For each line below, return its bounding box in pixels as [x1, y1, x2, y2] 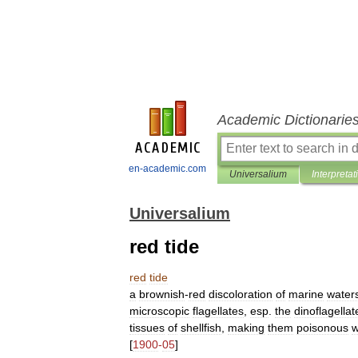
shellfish [181, 321, 221, 334]
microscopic [129, 304, 189, 317]
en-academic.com [129, 163, 206, 174]
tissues [129, 321, 165, 334]
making [228, 321, 265, 334]
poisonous [296, 321, 348, 334]
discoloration [209, 288, 272, 300]
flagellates [193, 304, 244, 317]
